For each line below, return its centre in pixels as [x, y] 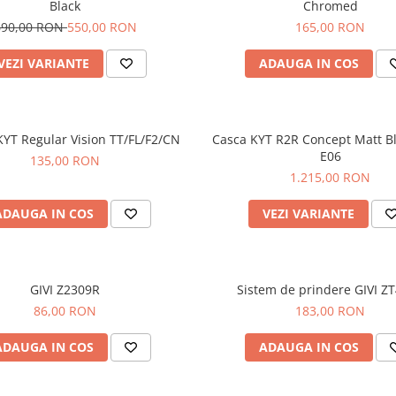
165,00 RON [331, 27]
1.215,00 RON [331, 177]
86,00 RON [65, 311]
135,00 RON [65, 160]
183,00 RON [331, 311]
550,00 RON [102, 27]
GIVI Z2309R [65, 289]
